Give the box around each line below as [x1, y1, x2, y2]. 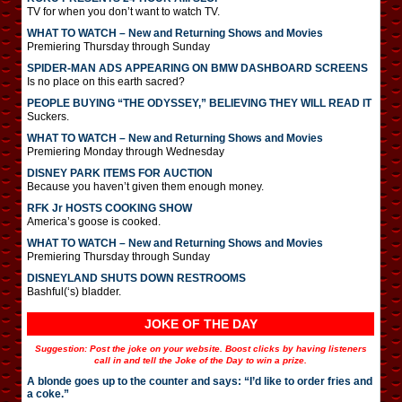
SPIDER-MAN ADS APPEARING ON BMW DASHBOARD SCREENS [27, 61, 368, 74]
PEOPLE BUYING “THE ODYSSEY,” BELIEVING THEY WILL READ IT [27, 96, 371, 109]
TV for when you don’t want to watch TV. [27, 4, 220, 18]
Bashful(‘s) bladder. [27, 284, 121, 298]
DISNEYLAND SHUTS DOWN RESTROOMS [27, 271, 246, 284]
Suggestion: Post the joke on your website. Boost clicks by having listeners [34, 343, 367, 354]
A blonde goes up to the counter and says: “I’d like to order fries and [27, 374, 372, 388]
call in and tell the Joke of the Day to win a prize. [94, 354, 307, 365]
